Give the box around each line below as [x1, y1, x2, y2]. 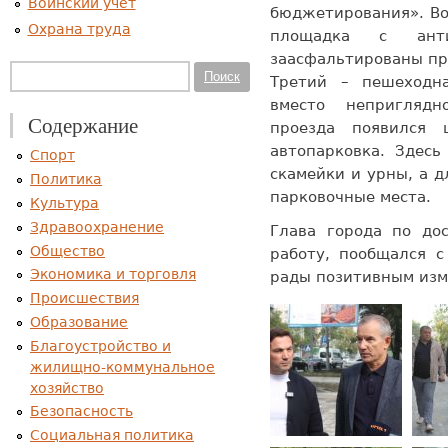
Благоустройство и [30, 337, 171, 354]
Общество [30, 242, 105, 259]
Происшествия [30, 290, 139, 307]
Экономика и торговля [30, 266, 196, 283]
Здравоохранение [30, 218, 164, 235]
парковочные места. [270, 188, 431, 206]
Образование [30, 313, 128, 330]
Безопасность [30, 403, 133, 420]
